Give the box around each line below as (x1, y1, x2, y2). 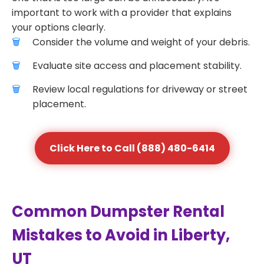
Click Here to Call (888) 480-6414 (49, 141, 215, 155)
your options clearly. (12, 21, 105, 34)
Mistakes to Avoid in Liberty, (12, 225, 230, 246)
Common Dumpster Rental (12, 201, 225, 222)
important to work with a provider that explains (12, 6, 232, 19)
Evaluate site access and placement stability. (32, 59, 242, 72)
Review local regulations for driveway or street (32, 82, 247, 96)
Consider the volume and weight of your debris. (32, 35, 250, 49)
